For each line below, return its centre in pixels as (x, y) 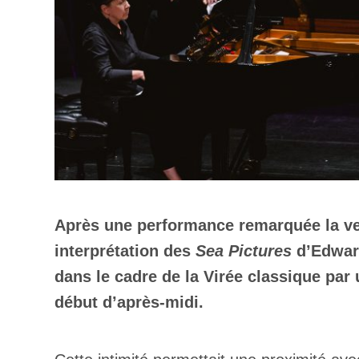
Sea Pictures (244, 251)
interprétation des (125, 251)
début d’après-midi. (129, 302)
